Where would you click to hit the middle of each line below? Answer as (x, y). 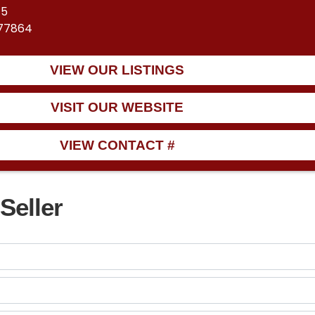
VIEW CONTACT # (117, 145)
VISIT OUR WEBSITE (117, 108)
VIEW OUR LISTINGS (117, 70)
